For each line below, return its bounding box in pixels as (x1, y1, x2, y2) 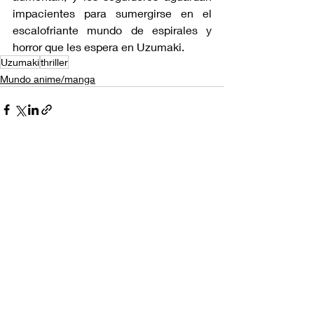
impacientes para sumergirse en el (13, 6, 212, 20)
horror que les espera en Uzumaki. (13, 39, 184, 53)
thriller (41, 55, 68, 68)
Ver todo (186, 155, 224, 168)
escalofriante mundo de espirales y (13, 22, 212, 36)
